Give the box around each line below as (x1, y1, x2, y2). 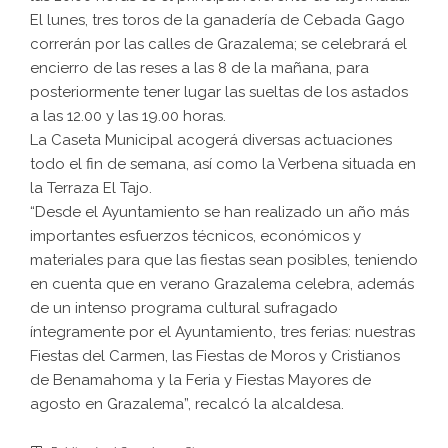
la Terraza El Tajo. (30, 179, 152, 198)
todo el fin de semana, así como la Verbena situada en (30, 155, 416, 174)
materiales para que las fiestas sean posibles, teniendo (30, 251, 418, 270)
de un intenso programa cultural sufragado (30, 299, 338, 318)
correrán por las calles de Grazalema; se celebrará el (30, 35, 407, 54)
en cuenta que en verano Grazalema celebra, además (30, 275, 414, 294)
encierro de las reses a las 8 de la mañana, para (30, 59, 369, 78)
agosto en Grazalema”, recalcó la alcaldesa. (30, 395, 344, 414)
